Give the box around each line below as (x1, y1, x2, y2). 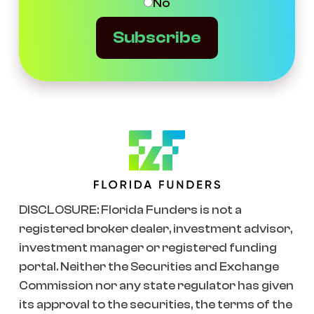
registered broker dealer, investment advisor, (18, 222, 292, 235)
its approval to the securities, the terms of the (18, 298, 292, 311)
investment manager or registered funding (18, 241, 277, 254)
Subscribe (113, 28, 201, 47)
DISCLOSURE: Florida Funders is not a (18, 203, 242, 217)
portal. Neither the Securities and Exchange (18, 260, 279, 273)
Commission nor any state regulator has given (18, 279, 294, 292)
